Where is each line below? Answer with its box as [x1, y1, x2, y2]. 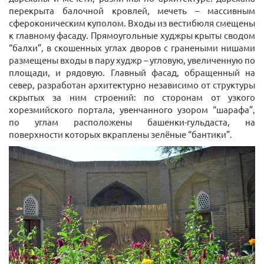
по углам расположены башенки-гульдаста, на [9, 115, 255, 127]
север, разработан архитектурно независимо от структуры [9, 78, 255, 90]
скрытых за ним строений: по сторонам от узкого [9, 91, 255, 103]
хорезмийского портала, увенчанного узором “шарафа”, [9, 103, 255, 115]
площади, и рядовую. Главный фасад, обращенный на [9, 66, 255, 78]
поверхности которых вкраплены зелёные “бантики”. [9, 128, 232, 140]
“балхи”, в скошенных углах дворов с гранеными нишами [9, 41, 255, 53]
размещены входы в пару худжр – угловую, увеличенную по [9, 54, 255, 65]
